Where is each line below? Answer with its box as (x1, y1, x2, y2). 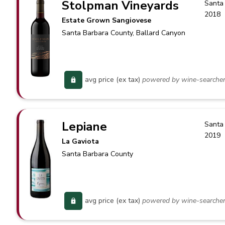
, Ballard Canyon (133, 28, 186, 38)
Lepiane (62, 119, 107, 135)
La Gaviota (62, 137, 99, 146)
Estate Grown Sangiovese (62, 16, 152, 25)
